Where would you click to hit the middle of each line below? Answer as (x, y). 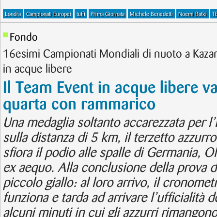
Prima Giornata (108, 14)
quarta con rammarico (79, 105)
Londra (13, 14)
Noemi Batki (193, 14)
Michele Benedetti (151, 14)
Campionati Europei (49, 14)
